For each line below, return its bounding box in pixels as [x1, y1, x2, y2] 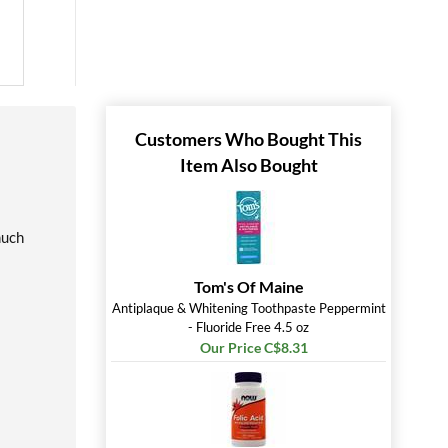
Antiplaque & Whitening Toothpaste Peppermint [111, 300, 386, 316]
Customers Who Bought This [135, 128, 362, 150]
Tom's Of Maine [193, 277, 304, 296]
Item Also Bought [179, 154, 318, 176]
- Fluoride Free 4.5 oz [188, 319, 309, 335]
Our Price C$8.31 [199, 339, 308, 356]
